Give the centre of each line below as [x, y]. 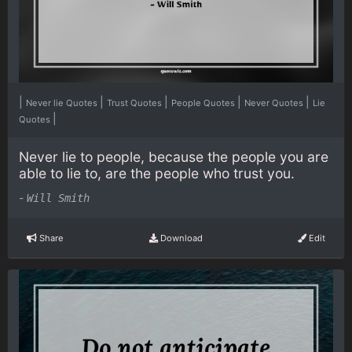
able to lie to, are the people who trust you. [157, 173]
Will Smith [58, 198]
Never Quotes [275, 103]
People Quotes [204, 103]
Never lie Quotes [63, 103]
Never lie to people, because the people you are [174, 156]
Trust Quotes [136, 103]
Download [180, 238]
